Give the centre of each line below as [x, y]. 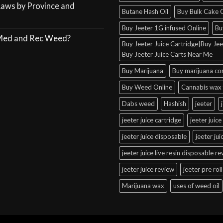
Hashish [175, 103]
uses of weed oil [196, 185]
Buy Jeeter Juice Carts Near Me [167, 54]
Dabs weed [138, 103]
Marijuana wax [143, 185]
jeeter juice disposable [154, 136]
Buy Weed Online [147, 87]
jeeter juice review [148, 169]
